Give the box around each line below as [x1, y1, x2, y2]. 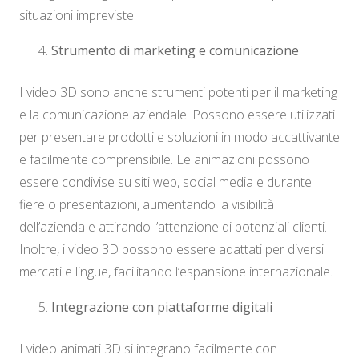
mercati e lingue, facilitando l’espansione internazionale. [19, 263, 333, 281]
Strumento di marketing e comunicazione [51, 42, 299, 60]
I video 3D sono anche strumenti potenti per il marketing [19, 83, 337, 102]
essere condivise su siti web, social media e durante [19, 173, 312, 192]
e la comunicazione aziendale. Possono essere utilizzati [19, 106, 335, 124]
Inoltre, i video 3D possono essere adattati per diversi [19, 240, 324, 259]
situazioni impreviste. [19, 6, 136, 25]
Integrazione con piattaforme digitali [51, 298, 272, 317]
